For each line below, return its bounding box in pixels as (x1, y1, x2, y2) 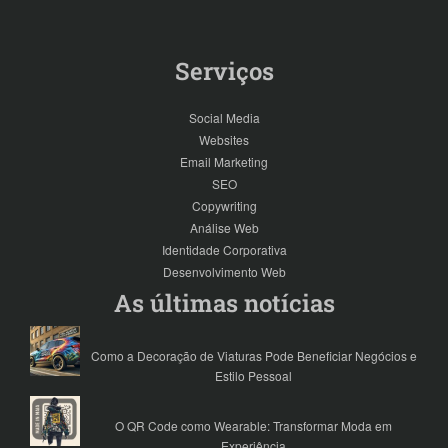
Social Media (188, 109, 260, 127)
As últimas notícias (113, 287, 335, 320)
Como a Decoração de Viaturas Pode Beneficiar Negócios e (90, 347, 417, 365)
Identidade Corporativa (161, 241, 287, 259)
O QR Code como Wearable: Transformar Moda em (115, 417, 392, 435)
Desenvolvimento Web (162, 263, 286, 281)
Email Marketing (180, 153, 268, 171)
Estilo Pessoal (215, 367, 292, 385)
